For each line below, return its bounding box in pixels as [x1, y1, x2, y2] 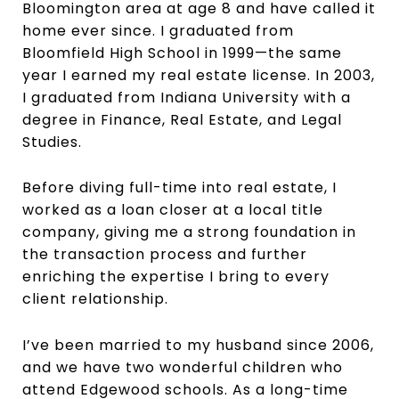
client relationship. [22, 289, 168, 310]
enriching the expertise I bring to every [22, 266, 330, 288]
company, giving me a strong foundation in [22, 222, 356, 243]
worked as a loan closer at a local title [22, 199, 323, 221]
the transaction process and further [22, 244, 307, 265]
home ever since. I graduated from [22, 20, 294, 41]
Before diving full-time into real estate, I [22, 177, 337, 199]
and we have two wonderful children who [22, 356, 343, 378]
